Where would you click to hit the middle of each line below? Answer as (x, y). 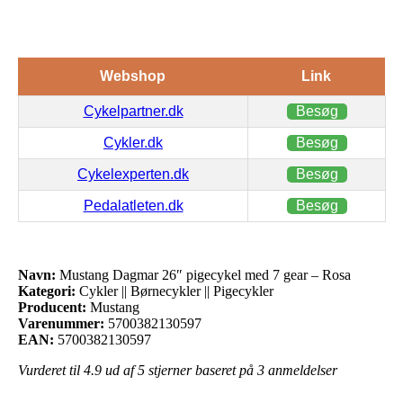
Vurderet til (51, 370)
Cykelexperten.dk (133, 174)
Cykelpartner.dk (133, 111)
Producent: (52, 307)
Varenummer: (61, 323)
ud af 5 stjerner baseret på (179, 370)
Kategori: (47, 291)
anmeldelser (301, 370)
